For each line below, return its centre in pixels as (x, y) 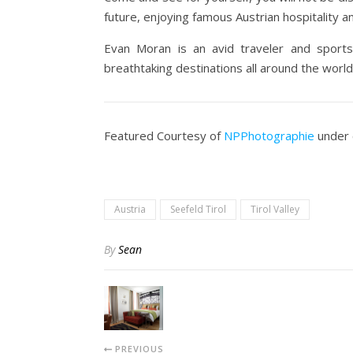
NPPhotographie (269, 136)
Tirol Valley (275, 209)
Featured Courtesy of (164, 136)
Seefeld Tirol (198, 209)
